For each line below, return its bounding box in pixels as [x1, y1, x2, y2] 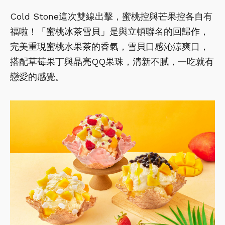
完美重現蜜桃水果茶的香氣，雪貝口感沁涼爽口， [10, 41, 209, 52]
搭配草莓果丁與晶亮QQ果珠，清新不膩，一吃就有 [10, 56, 214, 67]
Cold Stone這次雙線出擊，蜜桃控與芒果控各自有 [10, 11, 212, 22]
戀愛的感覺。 [10, 71, 64, 82]
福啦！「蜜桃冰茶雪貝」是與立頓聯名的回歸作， [10, 26, 209, 37]
